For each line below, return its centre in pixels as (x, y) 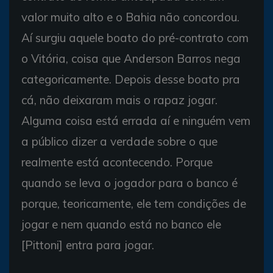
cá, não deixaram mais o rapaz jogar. (119, 100)
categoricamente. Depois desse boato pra (131, 79)
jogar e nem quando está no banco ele (121, 224)
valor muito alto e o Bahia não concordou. (130, 17)
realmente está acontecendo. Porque (117, 162)
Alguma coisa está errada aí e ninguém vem (136, 121)
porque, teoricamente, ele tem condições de (134, 204)
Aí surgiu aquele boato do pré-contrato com (135, 38)
